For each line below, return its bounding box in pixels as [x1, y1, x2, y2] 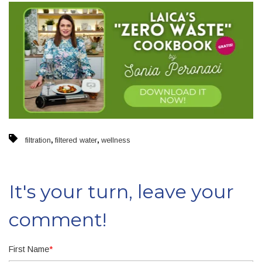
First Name [9, 244, 49, 254]
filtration [25, 136, 51, 145]
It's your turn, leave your [9, 180, 234, 203]
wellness [101, 136, 130, 145]
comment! [9, 208, 107, 231]
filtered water [55, 136, 97, 145]
